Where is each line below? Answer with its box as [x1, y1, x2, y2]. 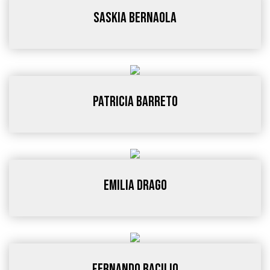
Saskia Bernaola [93, 9, 177, 27]
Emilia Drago [103, 177, 167, 194]
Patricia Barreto [92, 93, 178, 110]
